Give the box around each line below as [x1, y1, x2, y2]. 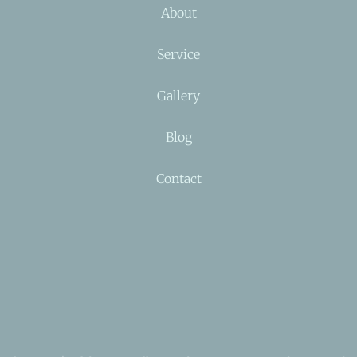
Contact [155, 170, 202, 186]
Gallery [157, 87, 200, 104]
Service [157, 45, 200, 62]
